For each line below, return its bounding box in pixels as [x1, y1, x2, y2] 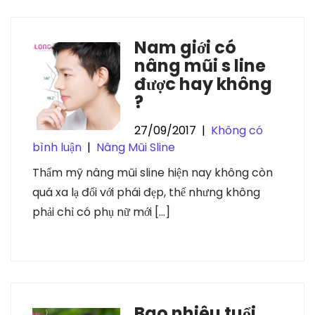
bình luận [32, 139, 82, 155]
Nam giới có [134, 36, 236, 59]
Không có [210, 122, 263, 139]
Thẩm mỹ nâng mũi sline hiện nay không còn [32, 165, 273, 181]
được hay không [134, 72, 272, 96]
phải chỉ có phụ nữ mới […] [32, 204, 170, 220]
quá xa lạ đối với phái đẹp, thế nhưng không [32, 184, 260, 200]
